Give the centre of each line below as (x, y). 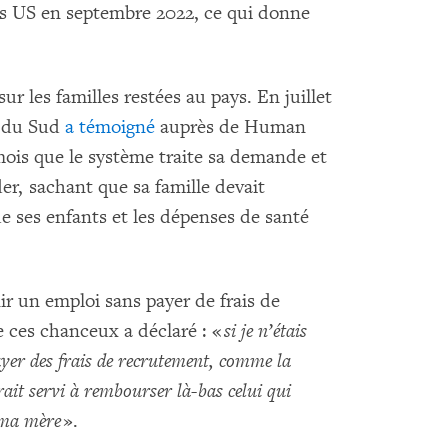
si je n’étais (265, 330)
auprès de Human (230, 126)
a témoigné (110, 126)
